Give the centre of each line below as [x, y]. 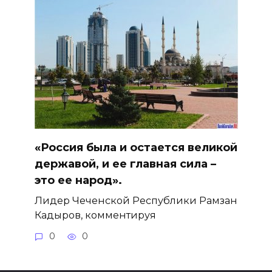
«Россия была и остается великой [136, 148]
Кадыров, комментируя [95, 215]
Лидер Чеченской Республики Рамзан [136, 201]
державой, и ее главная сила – [125, 164]
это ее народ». [78, 181]
